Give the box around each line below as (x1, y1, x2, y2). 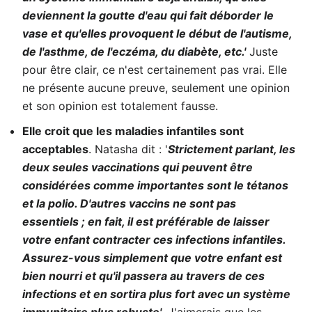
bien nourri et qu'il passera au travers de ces (22, 269, 265, 283)
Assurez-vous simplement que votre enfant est (22, 251, 282, 265)
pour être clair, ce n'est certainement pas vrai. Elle (22, 63, 287, 77)
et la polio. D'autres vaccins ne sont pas (22, 196, 236, 210)
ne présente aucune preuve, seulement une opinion (22, 81, 290, 95)
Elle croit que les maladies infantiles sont (22, 124, 244, 138)
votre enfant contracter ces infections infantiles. (22, 233, 286, 247)
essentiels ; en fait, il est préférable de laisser (22, 214, 270, 228)
